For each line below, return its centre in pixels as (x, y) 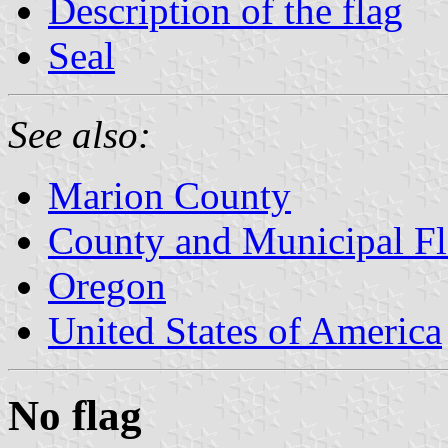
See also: (79, 134)
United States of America (245, 330)
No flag (75, 415)
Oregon (107, 285)
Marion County (169, 195)
